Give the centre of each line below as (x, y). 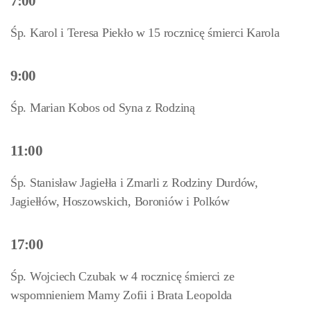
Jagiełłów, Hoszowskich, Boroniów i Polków (120, 201)
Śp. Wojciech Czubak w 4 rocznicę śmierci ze (123, 276)
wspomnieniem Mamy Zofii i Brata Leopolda (121, 295)
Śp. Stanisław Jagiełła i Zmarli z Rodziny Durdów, (134, 183)
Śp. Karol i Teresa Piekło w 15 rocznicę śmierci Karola (145, 33)
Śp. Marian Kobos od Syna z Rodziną (103, 108)
